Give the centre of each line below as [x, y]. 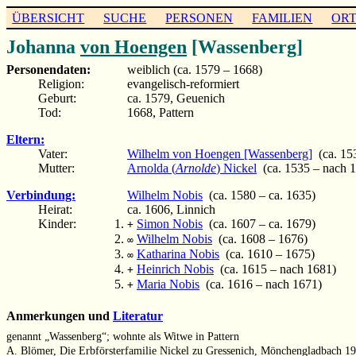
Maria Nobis [168, 284]
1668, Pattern [161, 112]
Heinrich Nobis [175, 269]
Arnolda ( [151, 168]
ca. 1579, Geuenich [176, 98]
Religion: [61, 83]
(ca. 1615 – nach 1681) [275, 269]
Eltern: [25, 139]
